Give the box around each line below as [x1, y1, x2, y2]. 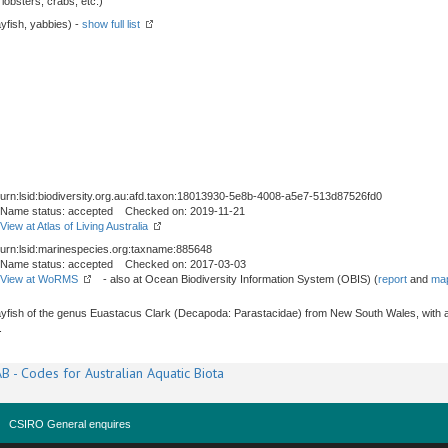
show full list [82, 18, 140, 30]
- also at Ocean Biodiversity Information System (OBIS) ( [91, 273, 378, 285]
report [378, 273, 407, 285]
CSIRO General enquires [9, 418, 131, 430]
